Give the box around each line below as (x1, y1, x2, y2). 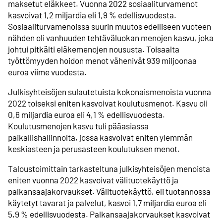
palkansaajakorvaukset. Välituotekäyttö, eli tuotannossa (8, 186, 211, 197)
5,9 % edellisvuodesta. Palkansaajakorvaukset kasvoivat (8, 209, 210, 220)
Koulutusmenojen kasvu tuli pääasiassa (8, 120, 149, 131)
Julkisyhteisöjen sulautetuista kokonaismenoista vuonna (8, 86, 211, 97)
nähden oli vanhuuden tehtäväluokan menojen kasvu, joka (8, 32, 214, 43)
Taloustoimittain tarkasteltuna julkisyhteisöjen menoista (8, 164, 210, 174)
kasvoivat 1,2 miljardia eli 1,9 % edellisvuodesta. (8, 9, 176, 20)
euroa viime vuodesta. (8, 66, 87, 77)
